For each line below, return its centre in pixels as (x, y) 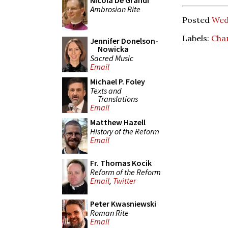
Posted (197, 20)
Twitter (124, 181)
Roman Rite (109, 212)
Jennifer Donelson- (124, 41)
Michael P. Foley (118, 81)
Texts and (106, 90)
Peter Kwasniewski (123, 204)
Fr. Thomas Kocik (121, 163)
